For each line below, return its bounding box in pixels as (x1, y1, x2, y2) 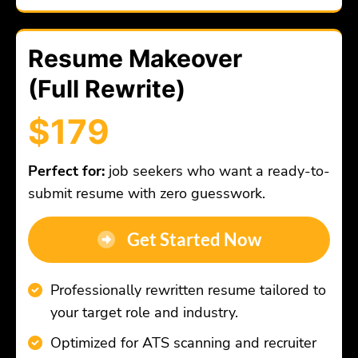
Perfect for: (28, 161, 109, 181)
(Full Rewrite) (28, 74, 185, 104)
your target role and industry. (50, 303, 238, 323)
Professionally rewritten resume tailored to (50, 280, 326, 300)
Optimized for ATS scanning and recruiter (50, 333, 316, 353)
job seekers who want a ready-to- (109, 161, 330, 181)
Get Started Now (126, 229, 261, 251)
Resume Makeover (28, 44, 242, 74)
